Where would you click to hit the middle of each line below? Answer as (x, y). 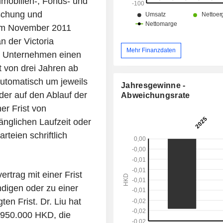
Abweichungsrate (156, 95)
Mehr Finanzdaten (151, 50)
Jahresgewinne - (153, 85)
